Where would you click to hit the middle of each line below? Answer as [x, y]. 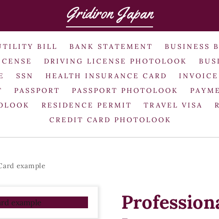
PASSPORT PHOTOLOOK [125, 90]
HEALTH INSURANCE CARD [106, 76]
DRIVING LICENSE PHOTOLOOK [116, 61]
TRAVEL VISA [173, 105]
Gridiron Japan [109, 13]
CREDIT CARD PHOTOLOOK [110, 120]
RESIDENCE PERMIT [87, 105]
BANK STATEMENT [111, 46]
